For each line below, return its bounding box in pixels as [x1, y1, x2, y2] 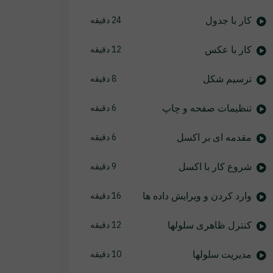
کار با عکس [204, 43, 252, 55]
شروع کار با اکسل [178, 160, 252, 172]
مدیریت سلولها [192, 248, 252, 260]
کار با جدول [205, 14, 252, 26]
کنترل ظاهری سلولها [167, 219, 252, 231]
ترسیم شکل [202, 73, 252, 85]
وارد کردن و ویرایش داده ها [142, 190, 252, 202]
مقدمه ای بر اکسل [176, 131, 252, 143]
